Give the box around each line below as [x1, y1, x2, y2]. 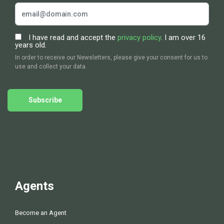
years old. [15, 40, 46, 50]
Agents [15, 179, 54, 193]
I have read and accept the [26, 33, 117, 42]
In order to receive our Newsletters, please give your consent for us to [15, 54, 207, 61]
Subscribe [28, 96, 62, 104]
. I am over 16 [161, 33, 205, 42]
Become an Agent [15, 208, 66, 216]
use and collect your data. [15, 63, 87, 70]
